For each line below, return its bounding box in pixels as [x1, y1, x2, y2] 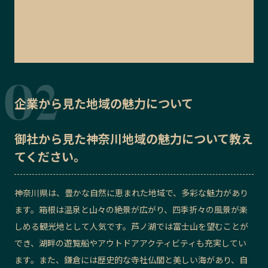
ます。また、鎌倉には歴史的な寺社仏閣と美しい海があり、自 [14, 253, 248, 266]
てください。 [14, 147, 86, 165]
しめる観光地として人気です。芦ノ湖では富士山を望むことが [14, 220, 248, 232]
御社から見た [14, 129, 86, 147]
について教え [182, 129, 253, 147]
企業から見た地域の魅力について [14, 94, 193, 112]
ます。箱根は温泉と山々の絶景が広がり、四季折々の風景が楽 [14, 203, 248, 215]
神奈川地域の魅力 [86, 129, 182, 147]
